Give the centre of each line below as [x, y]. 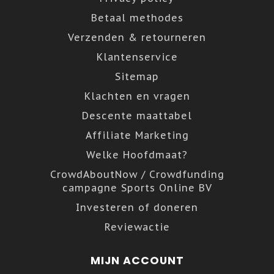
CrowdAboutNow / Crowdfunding [137, 174]
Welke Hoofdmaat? [137, 154]
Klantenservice [137, 57]
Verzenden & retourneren [137, 37]
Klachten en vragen [137, 96]
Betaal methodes [137, 17]
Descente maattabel [137, 115]
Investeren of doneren [137, 207]
